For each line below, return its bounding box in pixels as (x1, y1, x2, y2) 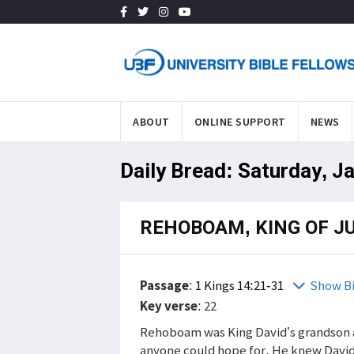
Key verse (140, 296, 198, 314)
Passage (140, 276, 189, 294)
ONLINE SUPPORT (194, 114, 286, 129)
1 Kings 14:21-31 (195, 276, 286, 294)
